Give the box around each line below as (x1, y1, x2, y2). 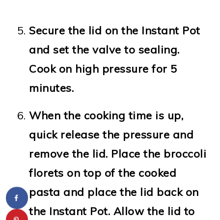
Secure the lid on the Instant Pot (29, 23, 200, 37)
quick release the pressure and (29, 127, 194, 141)
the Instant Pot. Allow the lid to (29, 204, 195, 218)
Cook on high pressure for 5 (29, 61, 177, 76)
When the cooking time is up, (29, 108, 184, 122)
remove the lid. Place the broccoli (29, 146, 207, 161)
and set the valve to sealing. (29, 42, 180, 56)
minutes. (29, 81, 74, 95)
